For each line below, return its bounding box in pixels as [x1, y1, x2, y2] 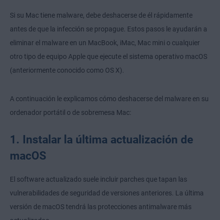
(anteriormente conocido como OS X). [10, 66, 124, 74]
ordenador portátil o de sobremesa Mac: [10, 108, 131, 116]
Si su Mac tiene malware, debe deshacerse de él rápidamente [10, 11, 192, 19]
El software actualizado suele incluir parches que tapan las [10, 175, 187, 183]
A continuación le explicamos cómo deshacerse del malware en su [10, 94, 209, 103]
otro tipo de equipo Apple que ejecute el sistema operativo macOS [10, 52, 207, 60]
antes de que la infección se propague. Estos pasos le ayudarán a [10, 25, 207, 33]
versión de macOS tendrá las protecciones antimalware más [10, 202, 192, 211]
